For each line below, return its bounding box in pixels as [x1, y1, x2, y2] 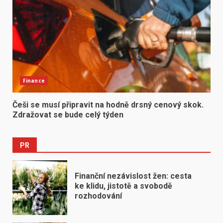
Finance [23, 77, 45, 84]
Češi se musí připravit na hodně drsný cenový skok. [12, 100, 204, 110]
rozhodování [75, 191, 122, 201]
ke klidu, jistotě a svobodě [75, 181, 172, 191]
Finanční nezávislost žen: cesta [75, 171, 192, 181]
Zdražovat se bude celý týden [12, 110, 123, 119]
